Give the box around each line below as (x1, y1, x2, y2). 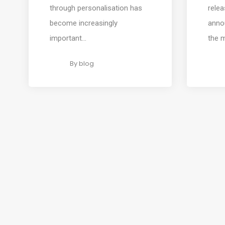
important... (49, 33, 86, 43)
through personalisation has (49, 3, 142, 13)
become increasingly (49, 18, 118, 28)
